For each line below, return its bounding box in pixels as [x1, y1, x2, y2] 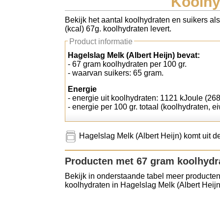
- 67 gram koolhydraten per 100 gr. [68, 60, 187, 68]
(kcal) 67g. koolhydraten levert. [65, 25, 171, 33]
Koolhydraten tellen [10, 12, 93, 23]
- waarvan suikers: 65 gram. [68, 69, 164, 77]
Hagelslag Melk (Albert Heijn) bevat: [68, 51, 200, 59]
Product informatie [69, 37, 133, 46]
